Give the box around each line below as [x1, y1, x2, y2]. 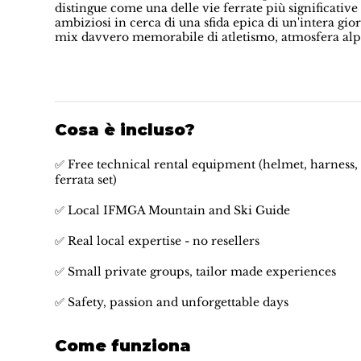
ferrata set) [54, 172, 117, 188]
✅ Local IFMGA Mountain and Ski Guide [54, 203, 290, 218]
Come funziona [54, 336, 191, 356]
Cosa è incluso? [54, 120, 195, 140]
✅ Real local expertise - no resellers [54, 234, 259, 249]
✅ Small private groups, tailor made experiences [54, 264, 336, 280]
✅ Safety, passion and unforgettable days [54, 295, 288, 310]
